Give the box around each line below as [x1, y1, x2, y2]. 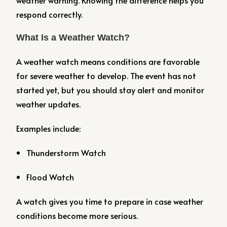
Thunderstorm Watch [26, 147, 106, 158]
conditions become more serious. [16, 210, 138, 221]
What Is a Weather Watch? [16, 32, 130, 43]
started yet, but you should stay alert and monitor [16, 84, 205, 95]
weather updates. [16, 98, 81, 109]
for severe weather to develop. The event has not [16, 70, 197, 81]
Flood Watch [26, 171, 74, 182]
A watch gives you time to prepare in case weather [16, 196, 204, 207]
